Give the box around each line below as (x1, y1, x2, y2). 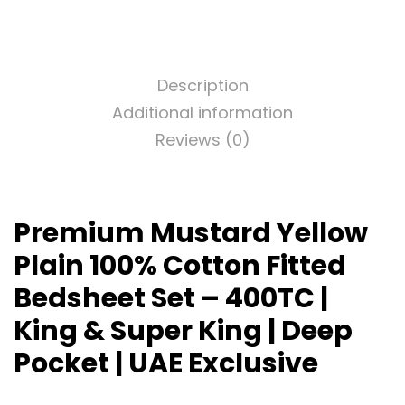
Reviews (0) (155, 128, 250, 152)
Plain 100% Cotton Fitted (14, 247, 346, 286)
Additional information (112, 101, 293, 125)
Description (156, 74, 249, 98)
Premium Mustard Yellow (14, 214, 368, 253)
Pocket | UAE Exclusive (14, 344, 318, 383)
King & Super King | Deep (14, 312, 353, 351)
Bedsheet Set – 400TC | (14, 279, 328, 318)
